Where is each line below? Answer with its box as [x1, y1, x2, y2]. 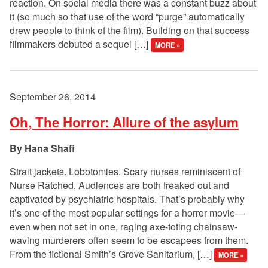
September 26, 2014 [10, 90, 96, 104]
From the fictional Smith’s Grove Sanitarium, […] [10, 247, 214, 261]
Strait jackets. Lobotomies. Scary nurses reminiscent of [10, 165, 240, 179]
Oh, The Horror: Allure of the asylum [10, 112, 239, 132]
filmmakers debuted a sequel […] [10, 37, 151, 51]
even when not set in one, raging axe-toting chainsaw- [10, 220, 237, 234]
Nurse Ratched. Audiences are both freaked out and [10, 178, 229, 193]
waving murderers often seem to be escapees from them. [10, 233, 248, 248]
